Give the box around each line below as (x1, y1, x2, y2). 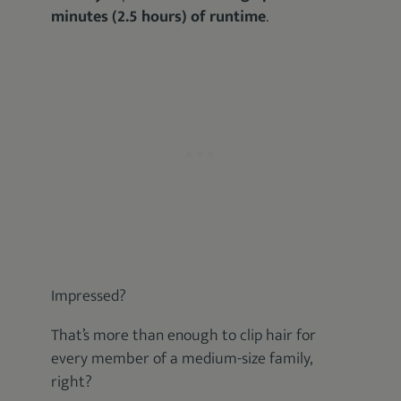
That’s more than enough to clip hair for (51, 322, 317, 349)
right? (51, 369, 93, 396)
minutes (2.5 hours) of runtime (51, 4, 267, 30)
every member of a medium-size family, (51, 346, 313, 372)
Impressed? (51, 283, 127, 310)
